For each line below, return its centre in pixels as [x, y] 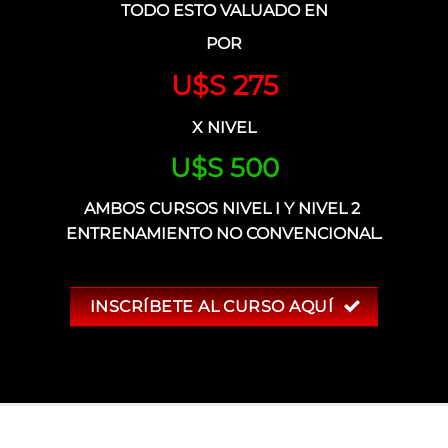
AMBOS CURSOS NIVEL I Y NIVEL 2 [224, 209]
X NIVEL [224, 128]
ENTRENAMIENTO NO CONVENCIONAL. [224, 234]
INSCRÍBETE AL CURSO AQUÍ [211, 307]
